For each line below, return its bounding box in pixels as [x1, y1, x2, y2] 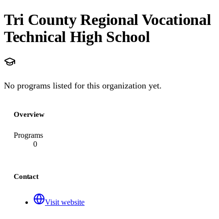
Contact [14, 173, 39, 180]
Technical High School [4, 27, 150, 45]
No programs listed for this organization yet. [4, 81, 162, 90]
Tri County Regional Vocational [4, 10, 211, 28]
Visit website [45, 198, 85, 206]
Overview [14, 110, 44, 118]
